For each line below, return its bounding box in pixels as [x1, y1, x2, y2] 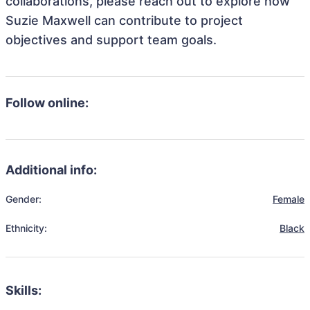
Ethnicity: [6, 222, 47, 234]
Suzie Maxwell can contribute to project [6, 13, 243, 28]
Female [273, 193, 304, 205]
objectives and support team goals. [6, 33, 217, 47]
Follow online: [6, 95, 89, 110]
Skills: [6, 283, 42, 298]
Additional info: [6, 163, 97, 177]
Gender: [6, 193, 42, 205]
